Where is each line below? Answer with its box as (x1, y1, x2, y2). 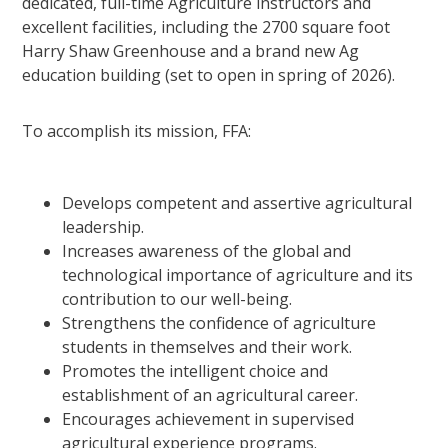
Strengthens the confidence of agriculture (62, 311, 377, 334)
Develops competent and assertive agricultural (62, 191, 413, 214)
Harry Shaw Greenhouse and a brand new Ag (22, 39, 360, 62)
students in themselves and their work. (62, 335, 353, 358)
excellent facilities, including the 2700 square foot (22, 15, 391, 38)
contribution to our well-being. (62, 287, 293, 310)
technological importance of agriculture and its (62, 263, 414, 286)
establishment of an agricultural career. (62, 383, 359, 406)
